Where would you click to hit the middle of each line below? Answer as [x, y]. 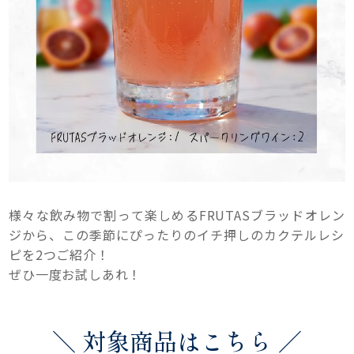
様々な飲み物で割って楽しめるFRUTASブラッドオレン [177, 215]
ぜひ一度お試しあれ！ [75, 274]
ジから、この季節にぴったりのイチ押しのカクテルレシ [177, 234]
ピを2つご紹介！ [59, 254]
